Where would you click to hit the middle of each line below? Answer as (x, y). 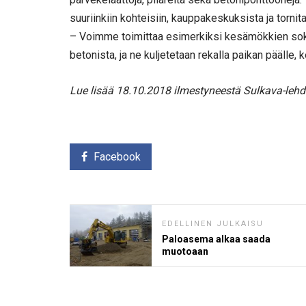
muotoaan (185, 251)
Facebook (117, 156)
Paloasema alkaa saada (216, 239)
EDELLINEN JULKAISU (213, 223)
